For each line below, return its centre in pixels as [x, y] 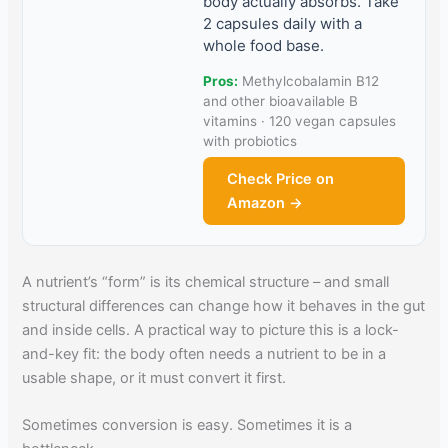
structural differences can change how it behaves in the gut [224, 305]
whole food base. [264, 45]
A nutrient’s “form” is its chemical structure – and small [206, 281]
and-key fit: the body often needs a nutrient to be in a [204, 353]
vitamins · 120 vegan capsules [300, 120]
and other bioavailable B [281, 100]
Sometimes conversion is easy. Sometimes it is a [187, 425]
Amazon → [265, 202]
